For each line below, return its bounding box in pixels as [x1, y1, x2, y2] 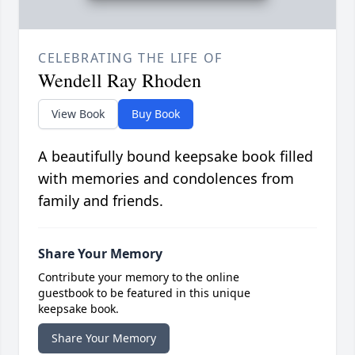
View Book [52, 106, 105, 122]
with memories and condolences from [38, 169, 294, 189]
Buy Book [132, 106, 180, 122]
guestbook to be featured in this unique [38, 285, 250, 301]
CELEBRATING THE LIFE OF [38, 49, 223, 67]
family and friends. [38, 191, 163, 211]
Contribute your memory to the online [38, 269, 239, 285]
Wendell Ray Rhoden [38, 67, 201, 94]
